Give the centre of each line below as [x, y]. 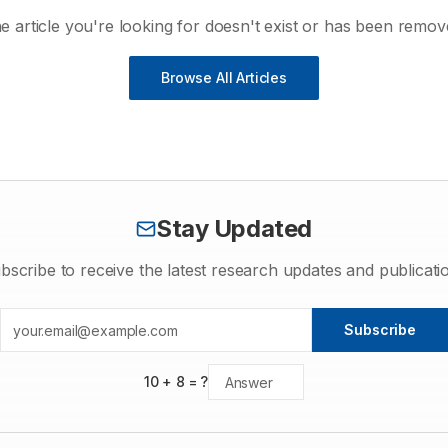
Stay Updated [234, 228]
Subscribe [380, 329]
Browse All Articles [224, 77]
